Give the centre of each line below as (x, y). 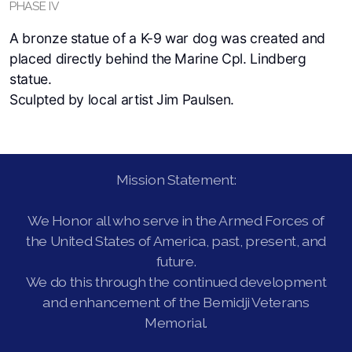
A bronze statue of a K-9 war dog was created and (168, 38)
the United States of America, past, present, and (176, 241)
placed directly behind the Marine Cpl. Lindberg (158, 59)
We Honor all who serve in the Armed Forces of (176, 220)
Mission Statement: (176, 180)
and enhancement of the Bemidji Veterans (176, 302)
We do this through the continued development (176, 282)
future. (176, 261)
